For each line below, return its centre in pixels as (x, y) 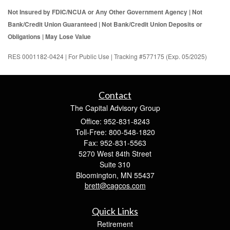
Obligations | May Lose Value (49, 37)
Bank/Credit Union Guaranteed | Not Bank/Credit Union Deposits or (105, 24)
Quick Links (115, 211)
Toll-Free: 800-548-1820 (115, 132)
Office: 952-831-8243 (115, 121)
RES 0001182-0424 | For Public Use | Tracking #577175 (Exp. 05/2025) (107, 56)
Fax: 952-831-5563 (115, 143)
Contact (115, 95)
